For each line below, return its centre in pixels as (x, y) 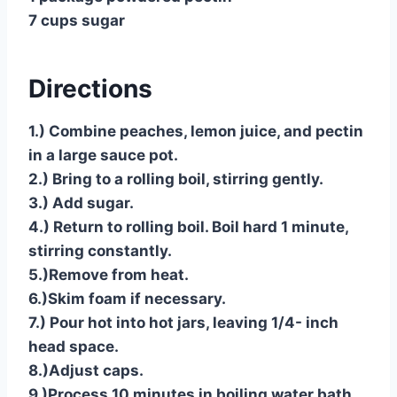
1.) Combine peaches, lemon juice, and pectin (196, 132)
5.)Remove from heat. (109, 275)
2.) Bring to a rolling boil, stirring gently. (176, 179)
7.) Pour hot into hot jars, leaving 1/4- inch (183, 323)
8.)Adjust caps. (86, 371)
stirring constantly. (100, 251)
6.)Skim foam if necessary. (127, 299)
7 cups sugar (77, 21)
